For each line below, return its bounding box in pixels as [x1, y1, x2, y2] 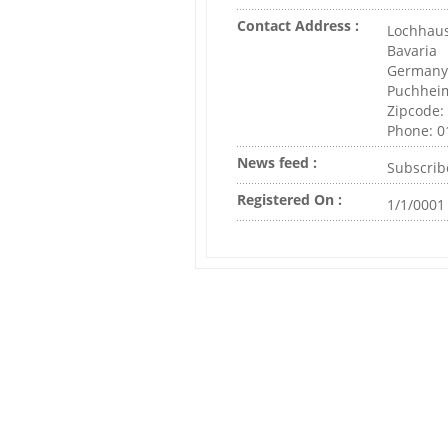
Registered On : [237, 190, 342, 209]
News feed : [237, 153, 317, 172]
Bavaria [387, 41, 437, 60]
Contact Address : [237, 16, 359, 35]
